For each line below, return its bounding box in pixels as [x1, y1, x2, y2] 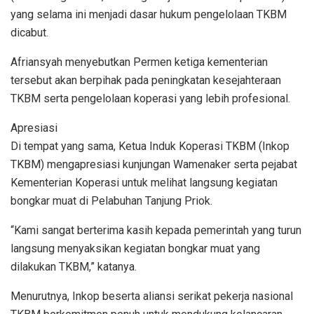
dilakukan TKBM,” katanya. [11, 259, 137, 273]
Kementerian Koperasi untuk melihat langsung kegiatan [11, 175, 278, 189]
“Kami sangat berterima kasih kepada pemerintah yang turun [11, 223, 301, 237]
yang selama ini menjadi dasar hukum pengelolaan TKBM [11, 7, 287, 21]
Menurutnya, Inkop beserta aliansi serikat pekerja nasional [11, 289, 293, 303]
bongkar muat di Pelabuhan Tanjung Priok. [11, 193, 212, 207]
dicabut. [11, 25, 48, 39]
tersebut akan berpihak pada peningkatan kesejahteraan [11, 73, 281, 87]
